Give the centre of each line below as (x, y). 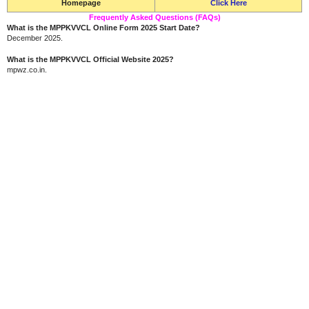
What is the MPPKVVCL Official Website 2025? (90, 59)
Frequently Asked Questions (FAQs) (154, 17)
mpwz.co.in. (27, 70)
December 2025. (35, 38)
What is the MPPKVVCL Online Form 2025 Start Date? (103, 27)
